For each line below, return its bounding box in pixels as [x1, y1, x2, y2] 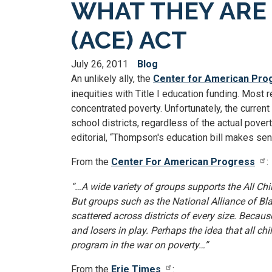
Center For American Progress [111, 155, 255, 168]
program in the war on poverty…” [71, 239, 208, 251]
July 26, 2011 [71, 58, 128, 70]
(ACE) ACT [71, 25, 187, 54]
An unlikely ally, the [71, 73, 153, 84]
